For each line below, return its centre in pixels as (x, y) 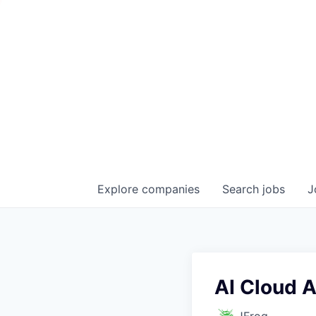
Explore (120, 189)
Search (242, 189)
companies (171, 189)
